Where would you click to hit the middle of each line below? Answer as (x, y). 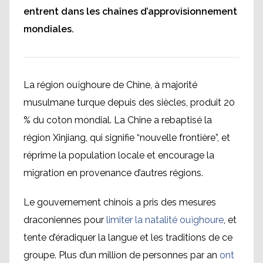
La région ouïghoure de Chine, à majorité (110, 85)
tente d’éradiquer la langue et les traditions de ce (128, 237)
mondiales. (49, 29)
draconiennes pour (65, 220)
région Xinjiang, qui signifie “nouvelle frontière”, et (127, 138)
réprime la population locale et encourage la (119, 155)
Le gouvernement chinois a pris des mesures (120, 202)
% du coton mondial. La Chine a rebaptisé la (118, 120)
